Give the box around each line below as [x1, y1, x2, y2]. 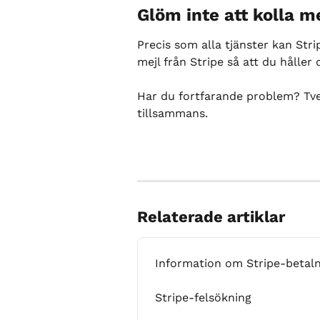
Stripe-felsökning [155, 290, 251, 304]
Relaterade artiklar [137, 207, 285, 226]
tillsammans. [137, 106, 208, 121]
